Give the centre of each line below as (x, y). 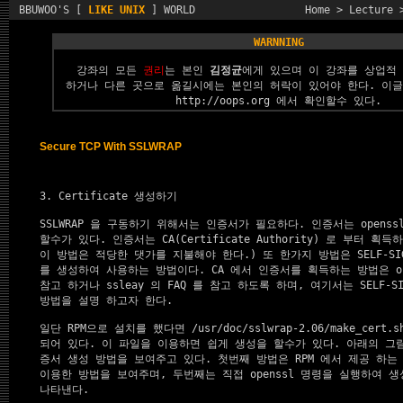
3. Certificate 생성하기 (108, 196)
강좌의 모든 (110, 70)
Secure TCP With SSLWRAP (111, 147)
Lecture (371, 10)
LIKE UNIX (116, 10)
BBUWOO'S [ (50, 10)
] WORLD (170, 10)
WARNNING (278, 42)
